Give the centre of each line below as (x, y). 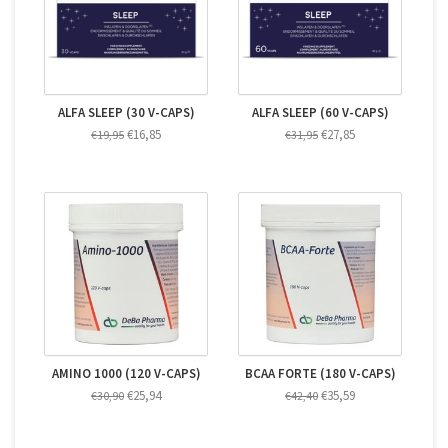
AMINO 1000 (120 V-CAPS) (126, 373)
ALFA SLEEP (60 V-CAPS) (320, 112)
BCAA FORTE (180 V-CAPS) (320, 373)
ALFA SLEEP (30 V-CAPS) (126, 112)
